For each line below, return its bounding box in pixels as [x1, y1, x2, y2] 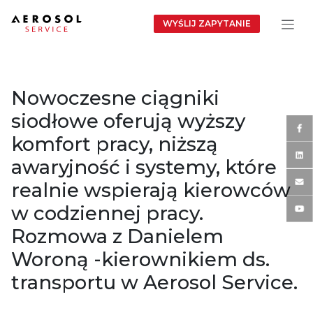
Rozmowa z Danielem [11, 224, 224, 248]
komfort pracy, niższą [11, 132, 218, 156]
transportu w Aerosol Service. [11, 270, 298, 294]
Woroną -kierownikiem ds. [11, 247, 270, 271]
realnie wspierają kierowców [11, 178, 291, 202]
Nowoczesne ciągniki [11, 86, 219, 110]
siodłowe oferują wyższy [11, 109, 245, 133]
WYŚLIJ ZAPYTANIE [162, 18, 251, 29]
